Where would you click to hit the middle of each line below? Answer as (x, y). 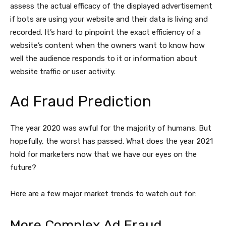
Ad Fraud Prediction (81, 102)
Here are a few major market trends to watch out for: (103, 194)
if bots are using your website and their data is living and (109, 19)
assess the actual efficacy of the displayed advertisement (111, 6)
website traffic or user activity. (63, 72)
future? (23, 168)
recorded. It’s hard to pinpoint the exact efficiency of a (105, 33)
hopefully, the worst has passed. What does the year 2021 (111, 142)
